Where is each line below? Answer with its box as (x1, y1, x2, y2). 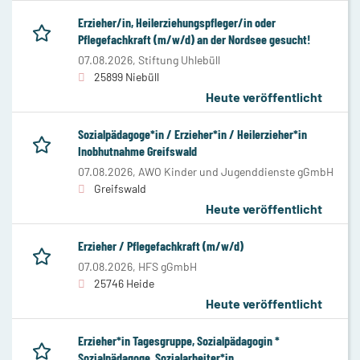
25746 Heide (94, 276, 154, 290)
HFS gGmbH (138, 259, 197, 273)
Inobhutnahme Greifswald (78, 142, 197, 158)
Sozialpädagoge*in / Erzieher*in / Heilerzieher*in (78, 125, 307, 141)
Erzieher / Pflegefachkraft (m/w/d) (78, 237, 243, 253)
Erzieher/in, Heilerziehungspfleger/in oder (78, 14, 276, 30)
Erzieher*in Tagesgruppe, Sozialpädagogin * (78, 332, 280, 348)
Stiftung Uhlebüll (138, 52, 220, 67)
